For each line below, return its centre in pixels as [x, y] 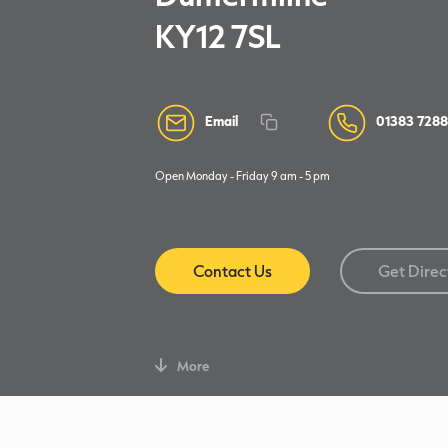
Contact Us [232, 270]
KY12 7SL [218, 35]
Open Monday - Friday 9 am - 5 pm [242, 175]
